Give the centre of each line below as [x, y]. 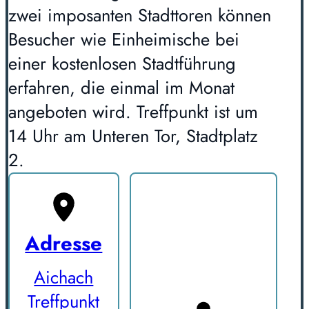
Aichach [64, 278]
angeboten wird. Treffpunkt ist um [133, 112]
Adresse [64, 243]
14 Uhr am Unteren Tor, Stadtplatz [133, 137]
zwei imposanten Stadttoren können [140, 16]
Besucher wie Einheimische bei [124, 40]
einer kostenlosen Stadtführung [122, 64]
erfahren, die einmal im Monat [121, 88]
